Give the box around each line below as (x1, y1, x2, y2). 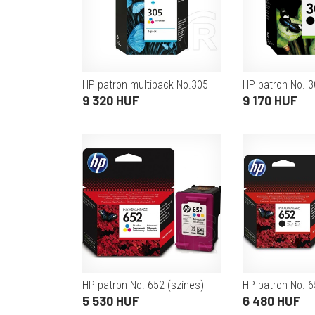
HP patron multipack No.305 (82, 78, 208, 91)
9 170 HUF (243, 93, 297, 108)
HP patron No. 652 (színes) (82, 278, 204, 292)
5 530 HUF (82, 293, 139, 309)
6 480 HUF (243, 293, 300, 309)
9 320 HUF (82, 93, 139, 108)
